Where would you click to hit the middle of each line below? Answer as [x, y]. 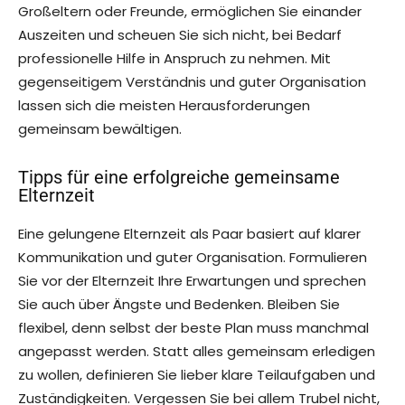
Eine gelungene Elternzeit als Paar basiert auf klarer [189, 234]
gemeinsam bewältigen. [100, 129]
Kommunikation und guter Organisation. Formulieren [193, 258]
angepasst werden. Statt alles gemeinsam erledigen [197, 352]
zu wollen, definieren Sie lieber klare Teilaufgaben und [197, 375]
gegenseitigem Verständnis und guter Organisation [192, 82]
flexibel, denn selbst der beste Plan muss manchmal [193, 328]
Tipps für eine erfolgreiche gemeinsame [179, 178]
